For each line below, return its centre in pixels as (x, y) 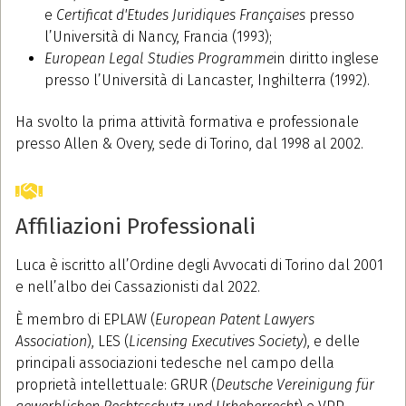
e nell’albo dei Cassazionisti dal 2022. (138, 287)
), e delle (331, 342)
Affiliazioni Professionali (135, 227)
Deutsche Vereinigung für (295, 385)
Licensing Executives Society (216, 342)
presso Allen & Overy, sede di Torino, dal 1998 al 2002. (189, 144)
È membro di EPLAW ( (85, 320)
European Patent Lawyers (235, 320)
